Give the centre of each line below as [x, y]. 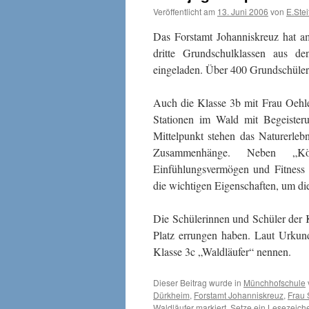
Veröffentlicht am [184, 11]
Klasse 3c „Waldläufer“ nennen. [222, 251]
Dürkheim [171, 295]
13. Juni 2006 [243, 11]
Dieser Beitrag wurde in [198, 282]
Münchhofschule [275, 282]
